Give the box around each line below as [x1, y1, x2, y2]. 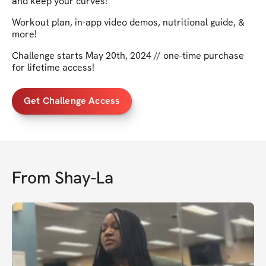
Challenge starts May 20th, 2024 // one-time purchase [12, 49, 244, 62]
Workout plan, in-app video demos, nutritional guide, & [12, 15, 245, 28]
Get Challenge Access [24, 94, 121, 107]
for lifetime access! [12, 61, 94, 74]
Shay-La [55, 166, 113, 188]
